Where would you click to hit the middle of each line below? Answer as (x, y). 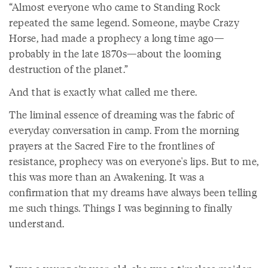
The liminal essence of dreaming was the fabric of (122, 114)
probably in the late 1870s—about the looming (115, 53)
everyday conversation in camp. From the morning (124, 130)
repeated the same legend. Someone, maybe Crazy (124, 22)
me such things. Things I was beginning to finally (121, 208)
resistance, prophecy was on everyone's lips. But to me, (134, 161)
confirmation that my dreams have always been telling (133, 192)
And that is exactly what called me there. (103, 92)
